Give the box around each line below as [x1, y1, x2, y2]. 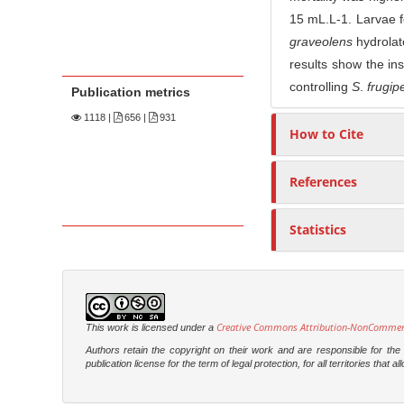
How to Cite [289, 125, 363, 143]
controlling [289, 79, 352, 95]
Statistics [289, 221, 346, 239]
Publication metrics [70, 85, 190, 100]
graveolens [289, 34, 353, 50]
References [289, 173, 357, 191]
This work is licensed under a [85, 322, 216, 334]
